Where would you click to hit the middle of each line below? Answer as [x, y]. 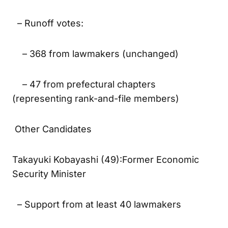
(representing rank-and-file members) [96, 119]
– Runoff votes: [48, 43]
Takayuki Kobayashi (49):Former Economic [106, 180]
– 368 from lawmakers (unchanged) [95, 74]
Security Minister [49, 194]
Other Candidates [52, 149]
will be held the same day [67, 13]
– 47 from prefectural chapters [84, 104]
